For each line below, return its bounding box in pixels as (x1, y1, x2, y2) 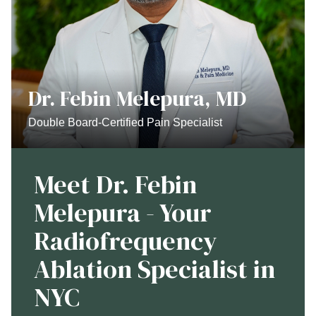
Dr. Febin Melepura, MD (28, 84, 246, 114)
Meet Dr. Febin (34, 167, 197, 202)
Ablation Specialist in (34, 252, 275, 287)
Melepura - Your (34, 195, 212, 231)
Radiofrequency (34, 224, 217, 259)
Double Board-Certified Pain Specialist (28, 116, 222, 129)
